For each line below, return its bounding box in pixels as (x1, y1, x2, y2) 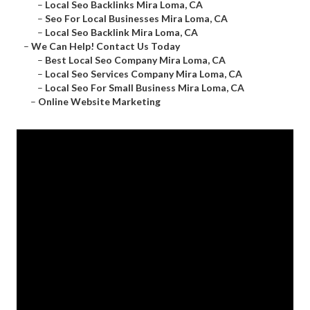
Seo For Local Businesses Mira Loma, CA (45, 12, 228, 25)
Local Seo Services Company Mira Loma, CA (45, 68, 242, 80)
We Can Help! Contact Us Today (31, 40, 180, 53)
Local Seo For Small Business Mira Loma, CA (45, 82, 244, 94)
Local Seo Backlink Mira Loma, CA (45, 26, 198, 39)
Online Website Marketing (38, 95, 161, 108)
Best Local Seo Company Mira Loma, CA (45, 54, 226, 66)
